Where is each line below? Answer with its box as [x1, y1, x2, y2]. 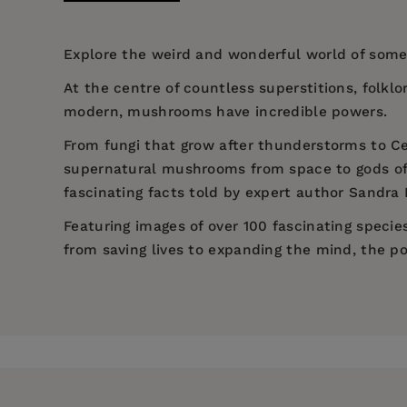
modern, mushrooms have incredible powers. [64, 104, 388, 121]
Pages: [136, 308, 184, 325]
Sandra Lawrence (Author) [64, 293, 256, 311]
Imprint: [136, 373, 195, 391]
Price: [136, 275, 178, 293]
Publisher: [136, 341, 210, 358]
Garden [64, 341, 115, 358]
